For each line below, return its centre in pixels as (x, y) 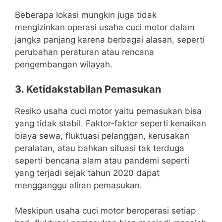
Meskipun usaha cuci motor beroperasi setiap (105, 210)
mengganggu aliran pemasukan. (79, 186)
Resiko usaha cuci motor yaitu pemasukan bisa (108, 111)
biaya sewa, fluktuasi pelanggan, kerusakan (102, 136)
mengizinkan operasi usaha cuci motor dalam (105, 27)
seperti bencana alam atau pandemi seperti (102, 161)
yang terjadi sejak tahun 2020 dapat (87, 173)
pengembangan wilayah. (64, 64)
